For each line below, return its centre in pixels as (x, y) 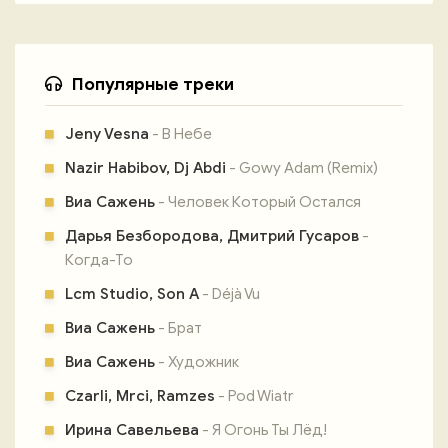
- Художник (197, 362)
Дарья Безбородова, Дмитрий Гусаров (212, 236)
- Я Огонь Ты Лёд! (263, 430)
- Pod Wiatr (254, 396)
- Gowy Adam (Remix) (302, 168)
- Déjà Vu (229, 294)
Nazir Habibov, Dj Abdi (145, 168)
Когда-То (99, 260)
